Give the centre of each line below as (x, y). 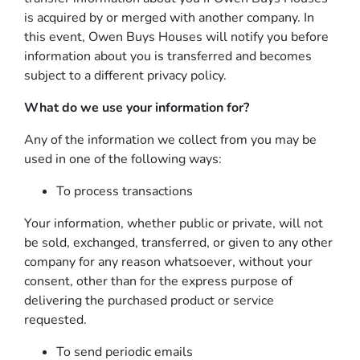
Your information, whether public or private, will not (174, 223)
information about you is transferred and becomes (168, 56)
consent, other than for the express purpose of (158, 281)
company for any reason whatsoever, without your (168, 262)
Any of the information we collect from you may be (170, 140)
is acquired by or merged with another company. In (169, 18)
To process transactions (125, 191)
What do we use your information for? (137, 108)
